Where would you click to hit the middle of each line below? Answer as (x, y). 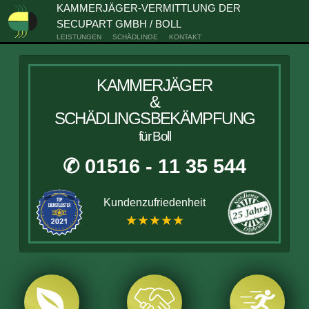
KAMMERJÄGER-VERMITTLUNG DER (148, 8)
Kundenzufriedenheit (154, 202)
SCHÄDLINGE (135, 37)
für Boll (154, 136)
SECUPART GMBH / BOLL (119, 24)
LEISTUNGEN (79, 37)
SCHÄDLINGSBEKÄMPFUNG (154, 118)
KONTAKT (185, 37)
